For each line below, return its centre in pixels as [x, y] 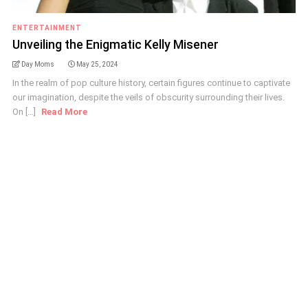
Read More [64, 112]
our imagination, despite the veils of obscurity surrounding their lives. [148, 97]
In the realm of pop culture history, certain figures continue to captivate [151, 83]
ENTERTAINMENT [47, 28]
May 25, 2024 [97, 64]
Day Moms [37, 64]
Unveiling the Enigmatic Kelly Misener [115, 44]
